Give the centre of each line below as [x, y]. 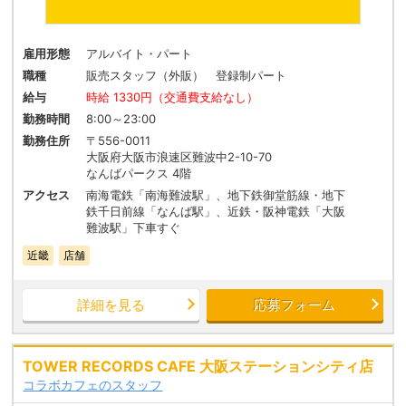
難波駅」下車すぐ [134, 228]
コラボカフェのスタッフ [93, 385]
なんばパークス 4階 [139, 174]
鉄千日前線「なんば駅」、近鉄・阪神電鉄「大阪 [216, 212]
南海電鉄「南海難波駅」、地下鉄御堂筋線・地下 [216, 195]
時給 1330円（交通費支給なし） [173, 97]
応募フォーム [295, 305]
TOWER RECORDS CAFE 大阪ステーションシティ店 [198, 367]
